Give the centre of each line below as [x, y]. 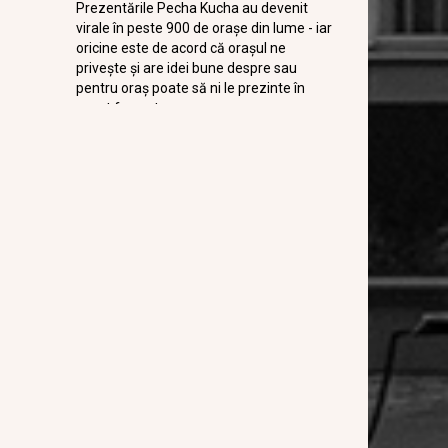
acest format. [118, 108]
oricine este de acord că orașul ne [180, 48]
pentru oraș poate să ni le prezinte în [190, 88]
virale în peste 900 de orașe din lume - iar [203, 28]
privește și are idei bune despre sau [186, 68]
